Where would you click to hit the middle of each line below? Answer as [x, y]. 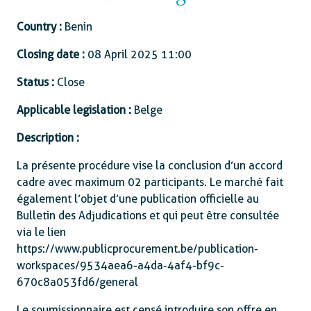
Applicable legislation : [75, 110]
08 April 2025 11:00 [140, 54]
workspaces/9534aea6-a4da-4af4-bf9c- [120, 266]
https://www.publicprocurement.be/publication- [137, 249]
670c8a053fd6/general [77, 282]
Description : [48, 138]
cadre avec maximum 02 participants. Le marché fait [150, 182]
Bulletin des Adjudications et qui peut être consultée [148, 216]
